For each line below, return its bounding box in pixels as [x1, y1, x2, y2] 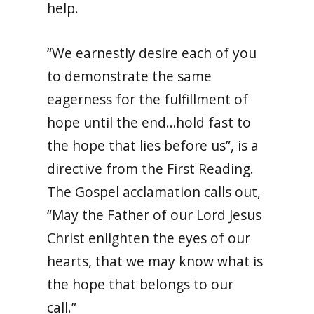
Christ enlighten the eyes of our [47, 228, 251, 247]
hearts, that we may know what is [47, 252, 264, 271]
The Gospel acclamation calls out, [47, 182, 261, 201]
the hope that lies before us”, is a [47, 136, 259, 155]
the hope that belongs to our [47, 275, 234, 294]
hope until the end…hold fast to [47, 113, 252, 132]
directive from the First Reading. [47, 159, 254, 178]
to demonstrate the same [47, 67, 212, 86]
